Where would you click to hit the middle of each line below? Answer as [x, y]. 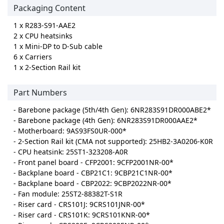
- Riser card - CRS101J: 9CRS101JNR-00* [79, 204]
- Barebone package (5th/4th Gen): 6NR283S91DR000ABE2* [112, 110]
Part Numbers [40, 93]
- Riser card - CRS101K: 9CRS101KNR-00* [82, 215]
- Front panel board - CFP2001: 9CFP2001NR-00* [93, 162]
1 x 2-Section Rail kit [47, 67]
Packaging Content [49, 8]
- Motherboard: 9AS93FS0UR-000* [70, 131]
